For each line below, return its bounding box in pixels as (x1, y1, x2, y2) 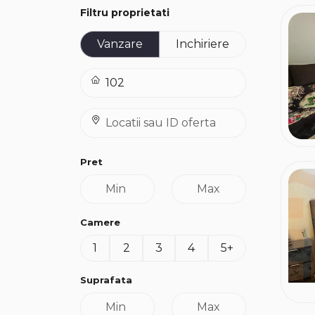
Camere (80, 217, 120, 228)
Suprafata (80, 274, 132, 285)
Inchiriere (176, 37, 230, 51)
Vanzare (96, 37, 143, 51)
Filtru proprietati (80, 6, 169, 19)
